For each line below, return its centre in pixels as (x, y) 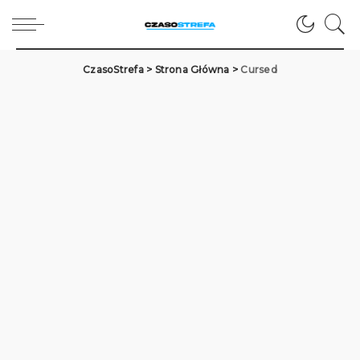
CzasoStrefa (113, 70)
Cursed (259, 70)
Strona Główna (192, 70)
